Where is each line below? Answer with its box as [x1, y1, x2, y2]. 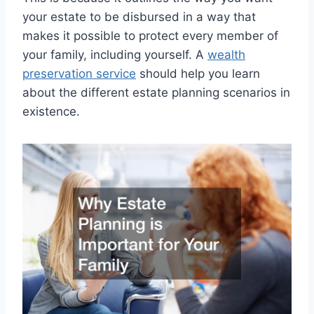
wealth [207, 47, 245, 62]
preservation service [22, 66, 136, 81]
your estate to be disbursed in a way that [22, 9, 256, 24]
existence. [22, 104, 80, 118]
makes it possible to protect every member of [22, 28, 278, 43]
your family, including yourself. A [22, 47, 207, 62]
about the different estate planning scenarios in [22, 85, 290, 100]
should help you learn [136, 66, 260, 81]
